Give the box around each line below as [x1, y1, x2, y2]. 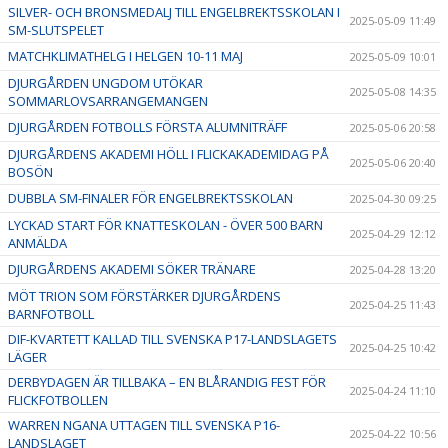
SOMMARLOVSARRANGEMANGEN [8, 91, 208, 110]
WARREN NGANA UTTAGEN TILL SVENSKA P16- [8, 415, 280, 434]
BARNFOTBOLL [8, 304, 94, 323]
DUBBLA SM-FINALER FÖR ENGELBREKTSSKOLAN [8, 188, 293, 207]
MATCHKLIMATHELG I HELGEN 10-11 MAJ [8, 46, 243, 65]
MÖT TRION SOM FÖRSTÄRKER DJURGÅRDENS [8, 286, 281, 305]
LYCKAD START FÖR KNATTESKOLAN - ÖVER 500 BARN [8, 215, 323, 234]
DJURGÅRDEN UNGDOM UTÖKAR [8, 73, 203, 92]
